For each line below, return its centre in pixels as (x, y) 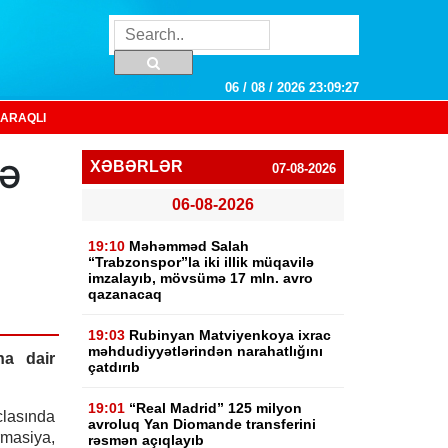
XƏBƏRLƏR (137, 166)
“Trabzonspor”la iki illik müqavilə (201, 262)
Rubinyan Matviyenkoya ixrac (230, 335)
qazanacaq (125, 294)
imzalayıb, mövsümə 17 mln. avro (201, 278)
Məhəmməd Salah (189, 246)
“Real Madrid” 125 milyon (216, 408)
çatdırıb (114, 367)
